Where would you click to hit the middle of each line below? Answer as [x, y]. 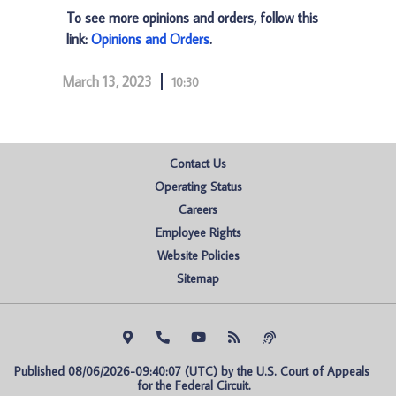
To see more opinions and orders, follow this [192, 18]
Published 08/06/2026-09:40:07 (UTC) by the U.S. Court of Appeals [192, 371]
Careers [198, 209]
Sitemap [198, 278]
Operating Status [198, 187]
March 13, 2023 [107, 81]
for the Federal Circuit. [194, 385]
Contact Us [198, 164]
